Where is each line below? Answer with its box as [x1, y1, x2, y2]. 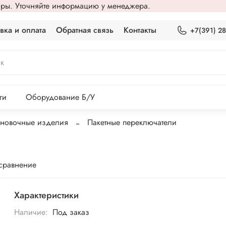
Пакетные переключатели [87, 116, 177, 128]
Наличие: [14, 206, 48, 218]
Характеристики [14, 188, 79, 202]
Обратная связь [56, 24, 114, 36]
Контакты [124, 24, 157, 36]
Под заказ [52, 206, 89, 218]
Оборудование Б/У [25, 91, 95, 103]
